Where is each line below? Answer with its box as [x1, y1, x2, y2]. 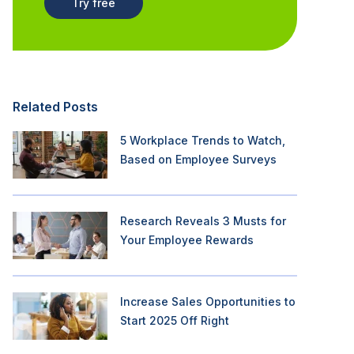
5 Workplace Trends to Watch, [120, 134, 285, 147]
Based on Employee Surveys [120, 153, 277, 166]
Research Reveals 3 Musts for [120, 214, 286, 228]
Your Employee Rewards [120, 233, 254, 247]
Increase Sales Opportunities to [120, 295, 296, 308]
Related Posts [13, 99, 98, 115]
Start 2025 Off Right [120, 314, 229, 327]
